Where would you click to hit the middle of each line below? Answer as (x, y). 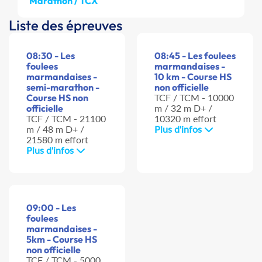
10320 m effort (185, 119)
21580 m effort (57, 140)
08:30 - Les (51, 56)
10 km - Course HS (193, 77)
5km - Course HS (62, 239)
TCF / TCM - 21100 (66, 119)
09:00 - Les (51, 208)
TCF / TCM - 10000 (194, 98)
